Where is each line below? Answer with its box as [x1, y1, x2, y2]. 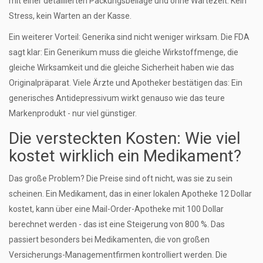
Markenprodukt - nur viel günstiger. [9, 109, 137, 119]
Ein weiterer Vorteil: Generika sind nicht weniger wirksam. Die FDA [9, 32, 249, 42]
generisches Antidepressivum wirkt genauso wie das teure [9, 93, 225, 103]
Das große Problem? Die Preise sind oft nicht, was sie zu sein [9, 174, 232, 184]
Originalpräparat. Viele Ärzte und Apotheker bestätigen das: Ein [9, 78, 242, 88]
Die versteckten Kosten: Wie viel [9, 129, 241, 149]
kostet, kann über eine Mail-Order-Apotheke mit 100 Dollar [9, 204, 224, 214]
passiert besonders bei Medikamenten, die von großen [9, 235, 210, 245]
